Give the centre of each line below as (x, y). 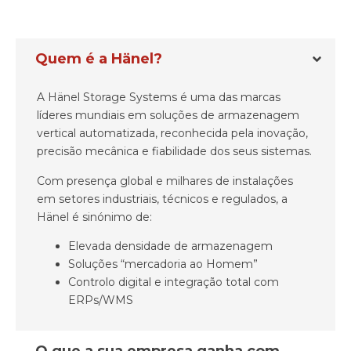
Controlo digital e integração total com (174, 282)
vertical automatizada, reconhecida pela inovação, (172, 134)
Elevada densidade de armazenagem (170, 246)
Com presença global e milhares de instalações (165, 181)
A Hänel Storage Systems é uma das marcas (159, 98)
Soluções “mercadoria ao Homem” (163, 264)
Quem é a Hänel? (99, 59)
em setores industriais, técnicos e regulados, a (162, 199)
